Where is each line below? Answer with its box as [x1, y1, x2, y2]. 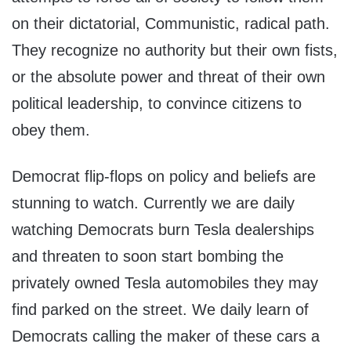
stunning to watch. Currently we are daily [12, 194, 295, 212]
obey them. [12, 121, 90, 139]
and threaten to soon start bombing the [12, 248, 284, 266]
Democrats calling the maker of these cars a [12, 327, 320, 346]
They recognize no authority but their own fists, [12, 42, 338, 60]
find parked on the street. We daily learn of [12, 301, 309, 319]
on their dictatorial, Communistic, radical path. [12, 15, 330, 33]
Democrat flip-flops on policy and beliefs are [12, 168, 316, 186]
